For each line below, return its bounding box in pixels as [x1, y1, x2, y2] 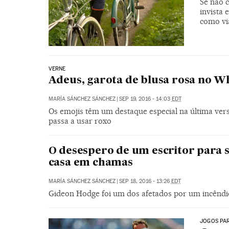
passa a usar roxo [48, 116, 111, 126]
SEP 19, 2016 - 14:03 [119, 95, 172, 102]
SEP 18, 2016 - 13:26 [119, 177, 171, 185]
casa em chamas [48, 157, 133, 168]
